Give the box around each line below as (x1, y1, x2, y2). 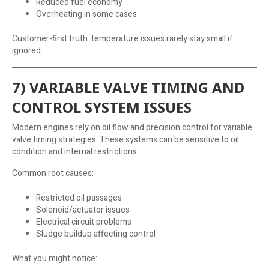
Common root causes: (12, 166, 94, 180)
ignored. (12, 44, 43, 57)
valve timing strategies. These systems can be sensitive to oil (12, 133, 239, 146)
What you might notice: (12, 252, 97, 265)
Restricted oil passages (36, 191, 122, 204)
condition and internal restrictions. (12, 145, 139, 158)
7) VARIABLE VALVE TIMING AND (12, 77, 244, 97)
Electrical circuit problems (36, 215, 131, 228)
